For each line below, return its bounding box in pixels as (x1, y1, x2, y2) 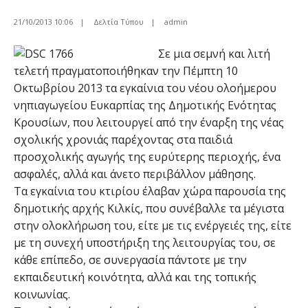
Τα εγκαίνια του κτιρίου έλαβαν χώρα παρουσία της (14, 184, 286, 199)
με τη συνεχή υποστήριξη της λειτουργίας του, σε (14, 235, 276, 250)
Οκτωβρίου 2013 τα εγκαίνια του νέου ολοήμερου (14, 80, 276, 96)
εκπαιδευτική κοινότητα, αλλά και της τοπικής (14, 269, 256, 285)
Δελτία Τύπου (93, 16, 144, 27)
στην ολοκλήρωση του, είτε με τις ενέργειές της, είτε (14, 218, 291, 233)
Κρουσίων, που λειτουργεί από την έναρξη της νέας (14, 115, 284, 130)
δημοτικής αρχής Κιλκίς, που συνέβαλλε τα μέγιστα (14, 201, 284, 216)
